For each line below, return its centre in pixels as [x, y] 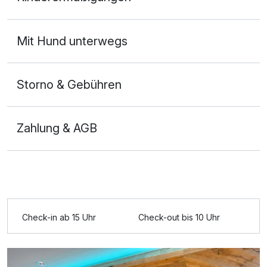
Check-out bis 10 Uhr [179, 217]
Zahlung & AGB [57, 128]
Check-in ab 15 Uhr [59, 217]
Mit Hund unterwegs [72, 41]
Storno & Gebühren [69, 84]
